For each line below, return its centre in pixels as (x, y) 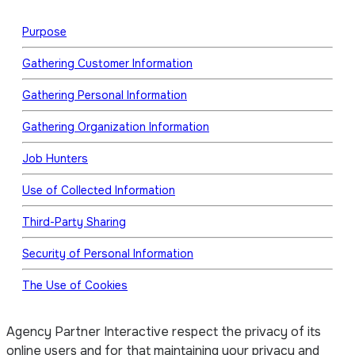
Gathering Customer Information (107, 63)
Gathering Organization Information (116, 126)
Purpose (44, 31)
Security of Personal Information (108, 253)
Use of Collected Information (99, 190)
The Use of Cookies (75, 285)
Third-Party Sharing (74, 221)
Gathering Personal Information (105, 95)
